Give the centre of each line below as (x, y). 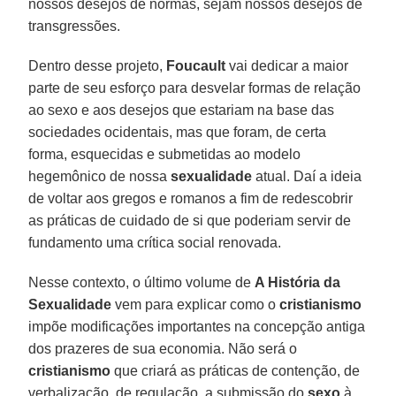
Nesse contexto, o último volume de (142, 282)
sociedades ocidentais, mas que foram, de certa (178, 132)
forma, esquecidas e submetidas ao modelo (165, 154)
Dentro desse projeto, (98, 65)
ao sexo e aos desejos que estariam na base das (182, 110)
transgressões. (75, 26)
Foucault (196, 65)
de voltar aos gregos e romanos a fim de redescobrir (191, 198)
